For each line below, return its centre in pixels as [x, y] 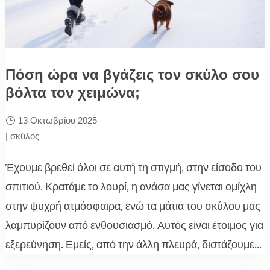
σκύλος [24, 136]
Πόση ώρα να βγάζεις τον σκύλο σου [132, 75]
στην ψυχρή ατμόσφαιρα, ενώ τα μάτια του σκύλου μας [133, 206]
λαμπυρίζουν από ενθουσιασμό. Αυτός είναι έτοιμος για [134, 226]
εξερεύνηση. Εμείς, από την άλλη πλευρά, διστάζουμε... [133, 245]
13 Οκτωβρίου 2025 [57, 121]
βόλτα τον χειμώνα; [72, 93]
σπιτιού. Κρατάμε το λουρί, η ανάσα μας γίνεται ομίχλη [131, 187]
